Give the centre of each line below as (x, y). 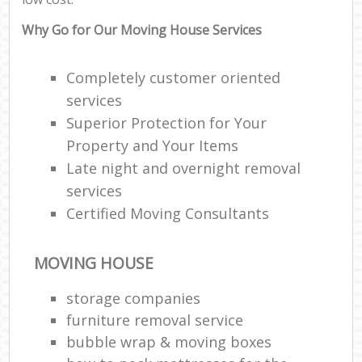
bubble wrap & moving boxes (169, 341)
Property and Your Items (153, 146)
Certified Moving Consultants (168, 214)
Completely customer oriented (174, 78)
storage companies (134, 298)
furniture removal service (155, 320)
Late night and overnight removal (184, 168)
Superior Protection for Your (167, 123)
